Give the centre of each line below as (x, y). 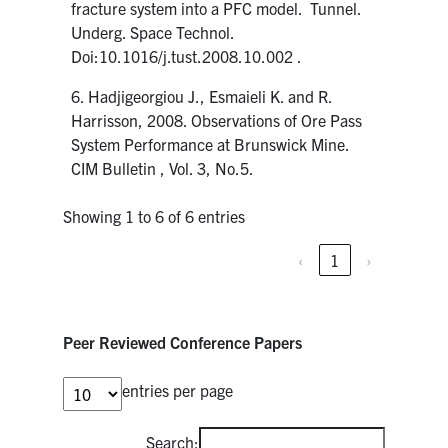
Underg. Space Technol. (153, 31)
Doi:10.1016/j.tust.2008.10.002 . (187, 55)
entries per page (178, 389)
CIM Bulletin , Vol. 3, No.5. (163, 167)
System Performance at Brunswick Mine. (212, 143)
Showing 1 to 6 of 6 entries (154, 215)
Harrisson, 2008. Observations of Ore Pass (217, 119)
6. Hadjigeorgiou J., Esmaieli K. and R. (202, 95)
